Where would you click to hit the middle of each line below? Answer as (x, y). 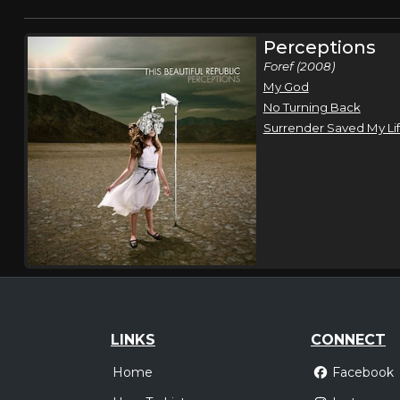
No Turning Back (312, 107)
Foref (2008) (299, 66)
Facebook (362, 373)
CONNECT (348, 339)
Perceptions (319, 47)
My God (286, 87)
